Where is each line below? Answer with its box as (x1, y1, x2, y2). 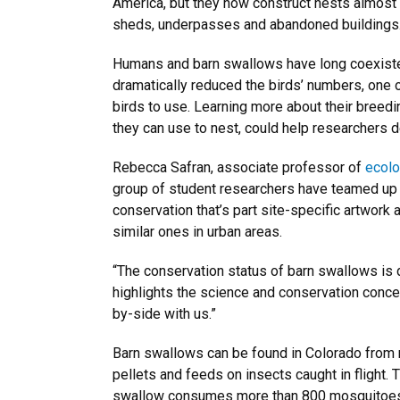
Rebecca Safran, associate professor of (112, 159, 365, 176)
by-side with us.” (112, 305, 216, 322)
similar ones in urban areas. (112, 223, 282, 240)
